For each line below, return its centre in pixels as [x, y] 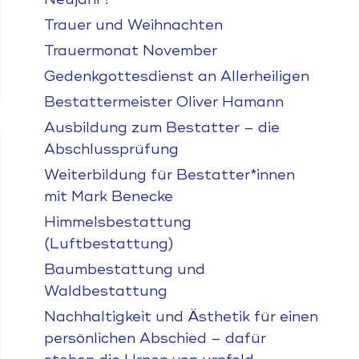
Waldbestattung [105, 291]
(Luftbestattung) [109, 244]
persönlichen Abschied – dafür [155, 338]
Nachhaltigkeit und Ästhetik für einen [181, 317]
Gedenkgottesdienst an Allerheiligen [176, 76]
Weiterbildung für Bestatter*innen [169, 175]
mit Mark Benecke [108, 196]
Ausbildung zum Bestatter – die [161, 127]
